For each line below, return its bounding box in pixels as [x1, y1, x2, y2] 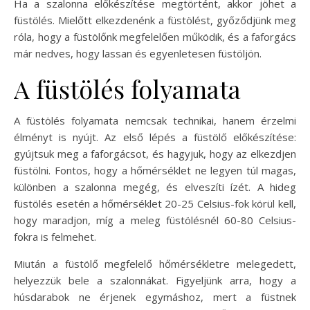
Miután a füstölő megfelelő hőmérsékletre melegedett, [14, 256, 296, 271]
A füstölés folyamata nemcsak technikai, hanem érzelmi [14, 113, 296, 127]
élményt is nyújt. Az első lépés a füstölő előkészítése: [14, 129, 296, 144]
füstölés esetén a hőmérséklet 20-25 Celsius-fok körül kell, [14, 196, 296, 210]
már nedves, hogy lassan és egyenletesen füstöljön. [14, 46, 262, 60]
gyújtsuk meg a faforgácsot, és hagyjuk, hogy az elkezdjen [14, 146, 296, 161]
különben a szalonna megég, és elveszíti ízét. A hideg [14, 179, 296, 194]
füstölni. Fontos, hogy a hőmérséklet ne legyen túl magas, [14, 163, 296, 177]
